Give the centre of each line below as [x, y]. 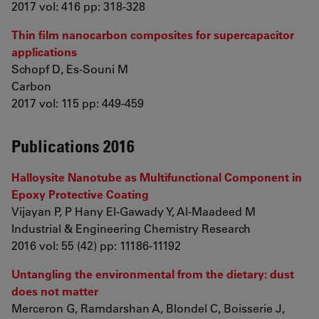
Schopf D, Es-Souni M [70, 69]
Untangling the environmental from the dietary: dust [153, 274]
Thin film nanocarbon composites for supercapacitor [153, 35]
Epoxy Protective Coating [80, 194]
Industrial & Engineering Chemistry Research [131, 228]
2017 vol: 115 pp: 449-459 [78, 103]
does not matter [55, 291]
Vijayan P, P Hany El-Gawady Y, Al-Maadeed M [134, 211]
